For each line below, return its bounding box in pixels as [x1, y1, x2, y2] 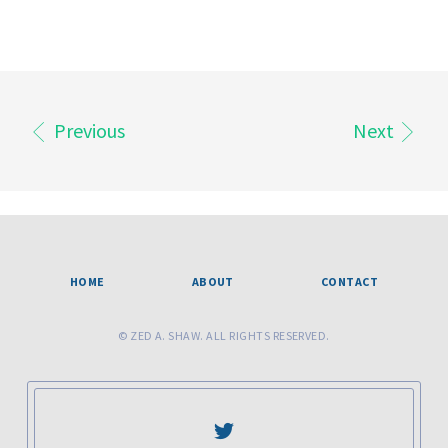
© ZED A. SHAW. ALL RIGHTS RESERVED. [118, 328, 330, 343]
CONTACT [320, 274, 379, 289]
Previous [50, 118, 125, 143]
